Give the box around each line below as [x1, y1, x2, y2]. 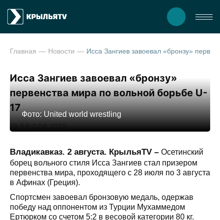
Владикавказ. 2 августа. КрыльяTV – [10, 147, 161, 157]
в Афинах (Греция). [10, 178, 80, 187]
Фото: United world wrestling [22, 110, 121, 118]
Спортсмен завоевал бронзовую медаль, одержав [10, 193, 193, 201]
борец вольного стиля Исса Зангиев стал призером [10, 159, 197, 167]
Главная [10, 47, 36, 55]
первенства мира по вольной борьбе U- [10, 87, 207, 99]
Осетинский [161, 148, 203, 156]
